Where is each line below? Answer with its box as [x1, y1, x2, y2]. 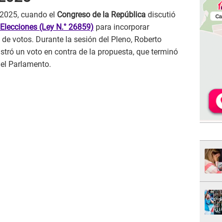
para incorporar [94, 22, 149, 32]
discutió [146, 10, 175, 20]
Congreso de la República [57, 10, 146, 20]
